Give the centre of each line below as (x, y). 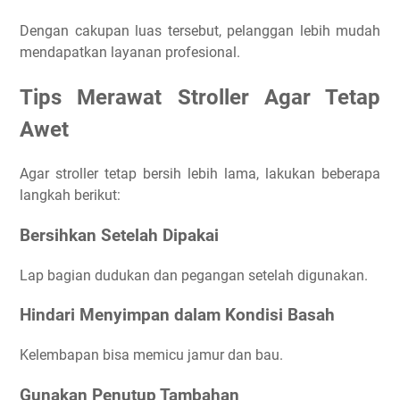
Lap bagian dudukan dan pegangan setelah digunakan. (194, 275)
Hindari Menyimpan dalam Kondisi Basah (177, 316)
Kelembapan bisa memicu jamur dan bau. (151, 355)
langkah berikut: (70, 196)
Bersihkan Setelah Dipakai (119, 236)
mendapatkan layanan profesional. (130, 53)
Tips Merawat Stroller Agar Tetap (200, 98)
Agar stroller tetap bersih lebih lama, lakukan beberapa (200, 174)
